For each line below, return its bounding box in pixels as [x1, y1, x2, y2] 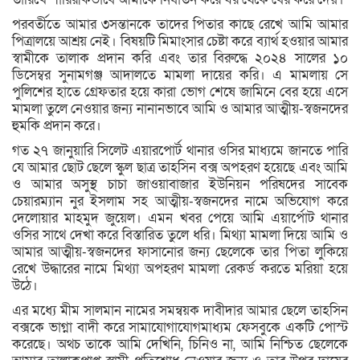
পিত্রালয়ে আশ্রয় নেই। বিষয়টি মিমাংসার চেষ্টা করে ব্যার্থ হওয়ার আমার [12, 31, 348, 51]
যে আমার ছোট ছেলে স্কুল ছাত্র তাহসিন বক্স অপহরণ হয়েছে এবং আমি [12, 157, 348, 177]
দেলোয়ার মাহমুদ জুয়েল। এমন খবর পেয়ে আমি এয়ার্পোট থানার [12, 208, 348, 227]
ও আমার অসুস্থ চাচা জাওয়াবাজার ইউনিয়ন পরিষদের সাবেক [12, 174, 348, 194]
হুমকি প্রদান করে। [12, 116, 101, 135]
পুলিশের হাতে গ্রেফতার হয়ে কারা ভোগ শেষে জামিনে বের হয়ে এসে [12, 82, 348, 101]
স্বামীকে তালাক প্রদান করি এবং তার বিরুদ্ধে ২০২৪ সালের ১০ [12, 48, 348, 67]
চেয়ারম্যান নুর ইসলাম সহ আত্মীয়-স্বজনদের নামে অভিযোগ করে [12, 191, 348, 211]
